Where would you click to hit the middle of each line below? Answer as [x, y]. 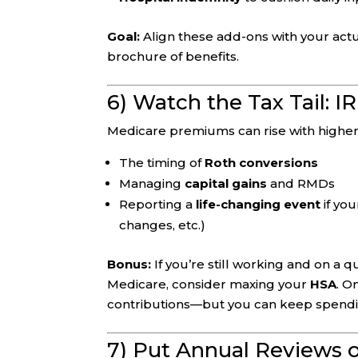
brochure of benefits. [173, 57]
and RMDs [301, 184]
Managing [152, 184]
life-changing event [259, 205]
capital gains [226, 184]
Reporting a [158, 205]
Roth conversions [262, 163]
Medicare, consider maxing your [209, 284]
